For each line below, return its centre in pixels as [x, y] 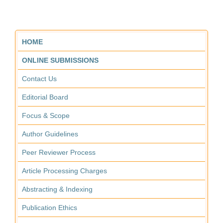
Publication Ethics [50, 207]
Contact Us [39, 78]
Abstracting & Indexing [57, 189]
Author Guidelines [50, 134]
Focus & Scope [46, 115]
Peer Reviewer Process [59, 152]
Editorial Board [45, 97]
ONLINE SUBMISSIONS [60, 60]
